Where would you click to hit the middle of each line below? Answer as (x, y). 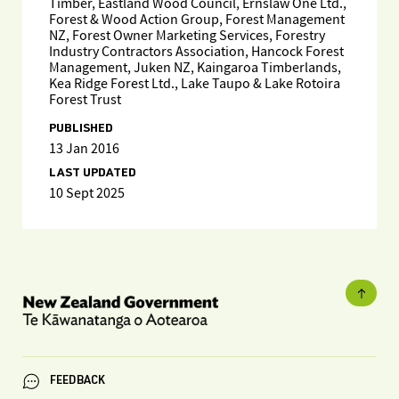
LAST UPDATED (93, 174)
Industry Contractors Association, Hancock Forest (196, 52)
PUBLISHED (81, 129)
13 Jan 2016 (84, 149)
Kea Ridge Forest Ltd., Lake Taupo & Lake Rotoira (195, 84)
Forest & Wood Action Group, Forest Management (197, 20)
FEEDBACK (77, 381)
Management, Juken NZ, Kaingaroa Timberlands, (195, 68)
